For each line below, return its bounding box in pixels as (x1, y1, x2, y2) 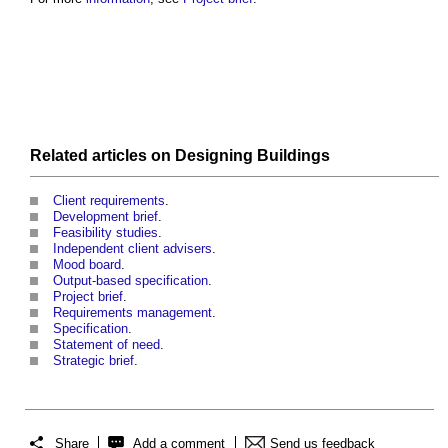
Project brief (53, 288, 123, 304)
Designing (175, 146, 253, 164)
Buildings (257, 146, 330, 164)
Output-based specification (53, 272, 208, 288)
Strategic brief (53, 352, 134, 368)
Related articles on (30, 146, 175, 164)
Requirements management (53, 304, 212, 320)
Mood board (53, 256, 121, 272)
